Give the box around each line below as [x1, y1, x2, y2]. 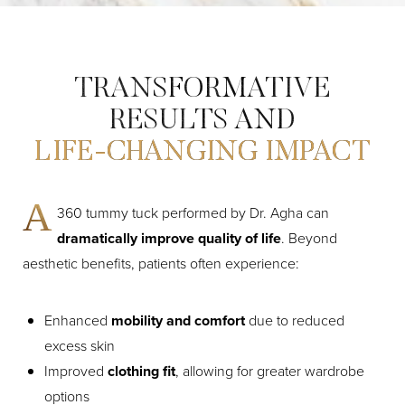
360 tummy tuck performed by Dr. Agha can [57, 202, 329, 223]
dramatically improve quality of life [57, 227, 281, 249]
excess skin [44, 334, 115, 356]
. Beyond [281, 227, 337, 249]
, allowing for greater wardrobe [175, 360, 364, 381]
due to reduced [249, 309, 344, 331]
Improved [44, 360, 108, 381]
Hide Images [195, 270, 259, 288]
